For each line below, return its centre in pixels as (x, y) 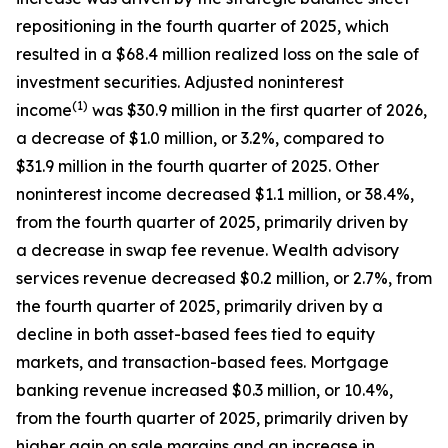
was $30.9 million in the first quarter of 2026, (257, 110)
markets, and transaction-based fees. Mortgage (202, 362)
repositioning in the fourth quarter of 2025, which (202, 26)
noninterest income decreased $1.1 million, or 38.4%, (215, 194)
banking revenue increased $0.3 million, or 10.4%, (204, 390)
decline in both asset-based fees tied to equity (195, 334)
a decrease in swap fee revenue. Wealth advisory (207, 250)
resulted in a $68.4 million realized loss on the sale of (217, 54)
